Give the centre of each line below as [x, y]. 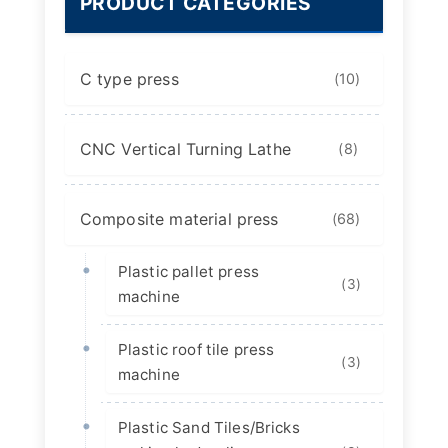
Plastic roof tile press [196, 350]
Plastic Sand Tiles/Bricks [208, 428]
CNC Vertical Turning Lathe [185, 148]
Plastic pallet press [188, 272]
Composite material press [179, 218]
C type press [129, 78]
